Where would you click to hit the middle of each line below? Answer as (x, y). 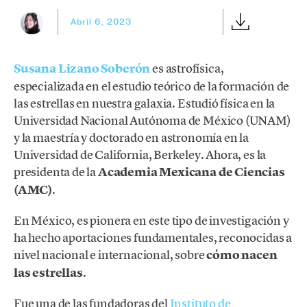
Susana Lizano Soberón (82, 68)
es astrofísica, (187, 68)
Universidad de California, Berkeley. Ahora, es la (140, 154)
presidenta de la (56, 171)
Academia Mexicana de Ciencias (191, 172)
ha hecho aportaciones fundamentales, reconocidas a (153, 237)
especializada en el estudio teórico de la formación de (152, 86)
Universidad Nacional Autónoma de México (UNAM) (152, 120)
